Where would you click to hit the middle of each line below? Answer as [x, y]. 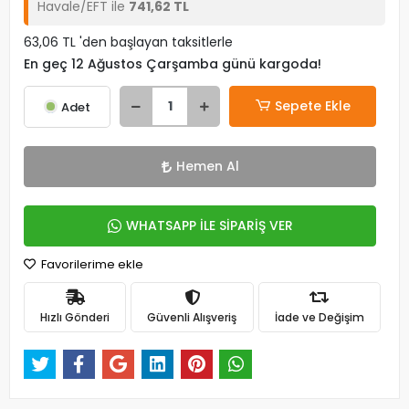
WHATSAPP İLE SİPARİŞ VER [209, 225]
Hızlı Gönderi [75, 317]
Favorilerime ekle [91, 264]
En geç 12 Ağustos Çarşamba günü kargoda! [173, 64]
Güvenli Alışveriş [192, 317]
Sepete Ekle [312, 106]
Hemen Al [207, 166]
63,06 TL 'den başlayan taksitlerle [128, 42]
